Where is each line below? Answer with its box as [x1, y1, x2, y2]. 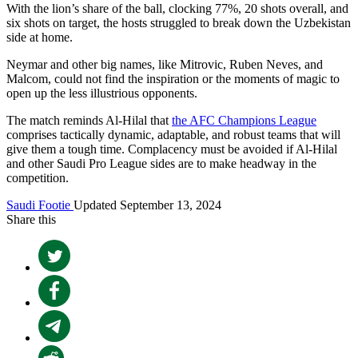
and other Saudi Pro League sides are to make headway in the [6, 156, 316, 170]
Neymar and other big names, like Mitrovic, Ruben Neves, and [6, 57, 323, 71]
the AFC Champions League [172, 113, 316, 127]
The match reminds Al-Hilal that [6, 113, 172, 127]
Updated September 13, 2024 [74, 197, 221, 212]
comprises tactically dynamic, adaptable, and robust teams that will [6, 127, 340, 141]
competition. [6, 170, 69, 185]
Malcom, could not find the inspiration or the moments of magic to [6, 71, 340, 86]
